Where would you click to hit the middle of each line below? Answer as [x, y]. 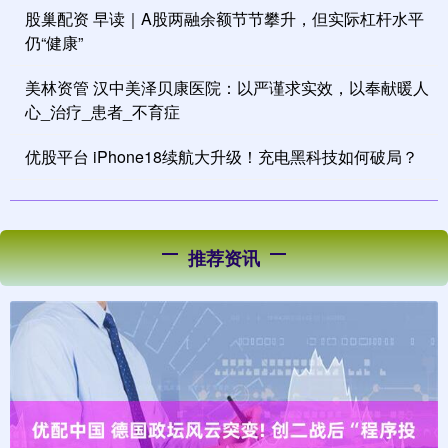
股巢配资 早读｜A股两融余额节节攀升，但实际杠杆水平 [224, 19]
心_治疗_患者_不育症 [102, 112]
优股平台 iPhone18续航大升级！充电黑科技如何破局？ [221, 157]
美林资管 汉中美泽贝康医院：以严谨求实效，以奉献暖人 [227, 88]
